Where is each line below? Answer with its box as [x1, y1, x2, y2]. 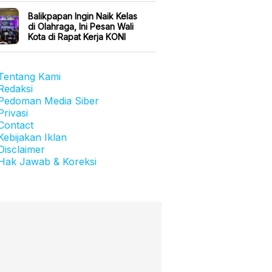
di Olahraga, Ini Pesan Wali [28, 21, 134, 32]
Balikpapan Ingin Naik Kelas [28, 10, 137, 21]
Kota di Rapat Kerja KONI [28, 31, 126, 42]
